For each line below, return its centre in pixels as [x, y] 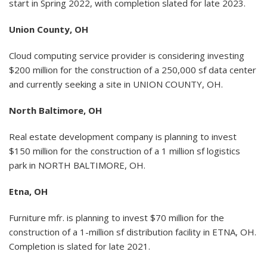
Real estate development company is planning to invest [123, 136]
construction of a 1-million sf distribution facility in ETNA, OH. [133, 232]
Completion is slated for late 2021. [80, 246]
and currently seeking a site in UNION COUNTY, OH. [116, 84]
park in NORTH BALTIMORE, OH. [77, 165]
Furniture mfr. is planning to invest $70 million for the [117, 217]
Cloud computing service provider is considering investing [127, 55]
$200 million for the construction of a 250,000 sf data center [133, 69]
